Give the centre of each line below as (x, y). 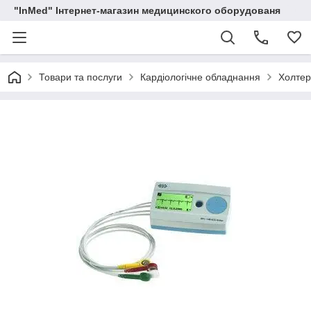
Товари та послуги (81, 77)
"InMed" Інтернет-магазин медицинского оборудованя (147, 10)
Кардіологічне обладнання (200, 77)
